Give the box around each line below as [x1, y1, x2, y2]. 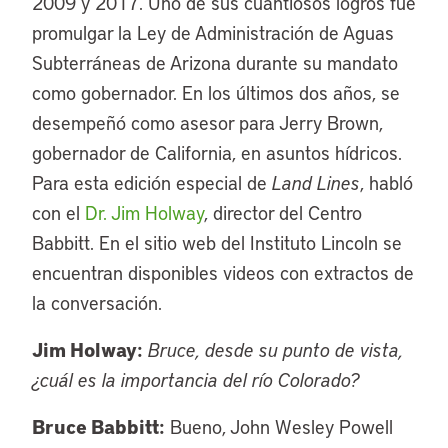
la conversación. [32, 290, 162, 315]
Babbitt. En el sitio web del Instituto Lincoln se [32, 230, 402, 255]
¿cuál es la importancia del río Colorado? [32, 367, 360, 392]
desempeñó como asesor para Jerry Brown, [32, 110, 383, 135]
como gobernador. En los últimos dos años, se [32, 80, 400, 105]
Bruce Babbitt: [32, 413, 165, 439]
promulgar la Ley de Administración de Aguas [32, 20, 394, 45]
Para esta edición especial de [32, 170, 272, 195]
